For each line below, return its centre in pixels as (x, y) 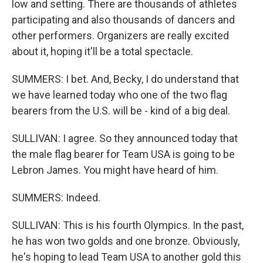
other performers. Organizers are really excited (120, 36)
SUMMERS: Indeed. (56, 198)
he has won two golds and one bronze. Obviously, (126, 241)
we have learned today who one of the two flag (119, 95)
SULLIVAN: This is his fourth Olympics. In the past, (128, 225)
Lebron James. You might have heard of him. (115, 170)
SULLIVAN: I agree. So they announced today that (125, 138)
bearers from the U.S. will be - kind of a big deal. (121, 111)
